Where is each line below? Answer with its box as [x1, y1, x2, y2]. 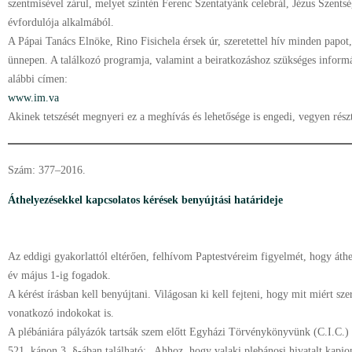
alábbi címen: [8, 73, 71, 85]
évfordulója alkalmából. [8, 16, 114, 28]
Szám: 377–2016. [8, 164, 86, 176]
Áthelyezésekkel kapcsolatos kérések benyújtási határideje [8, 194, 283, 206]
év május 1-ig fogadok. [8, 269, 111, 281]
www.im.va [8, 92, 59, 104]
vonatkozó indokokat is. [8, 307, 114, 319]
